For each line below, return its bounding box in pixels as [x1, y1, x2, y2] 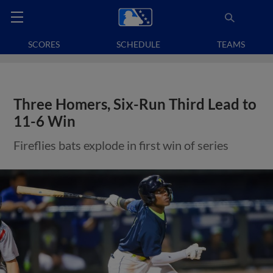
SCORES [28, 39, 60, 49]
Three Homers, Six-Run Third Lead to [13, 96, 257, 113]
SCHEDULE [116, 39, 160, 49]
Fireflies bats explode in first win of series [13, 138, 229, 152]
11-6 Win [13, 113, 76, 130]
